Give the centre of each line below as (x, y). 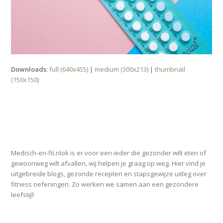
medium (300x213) (122, 69)
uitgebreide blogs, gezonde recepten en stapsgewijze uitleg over (109, 173)
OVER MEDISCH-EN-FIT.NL (55, 132)
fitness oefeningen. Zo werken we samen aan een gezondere (105, 184)
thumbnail (170, 69)
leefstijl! (23, 194)
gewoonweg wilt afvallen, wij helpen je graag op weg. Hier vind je (109, 163)
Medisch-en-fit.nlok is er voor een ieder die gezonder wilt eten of (109, 153)
